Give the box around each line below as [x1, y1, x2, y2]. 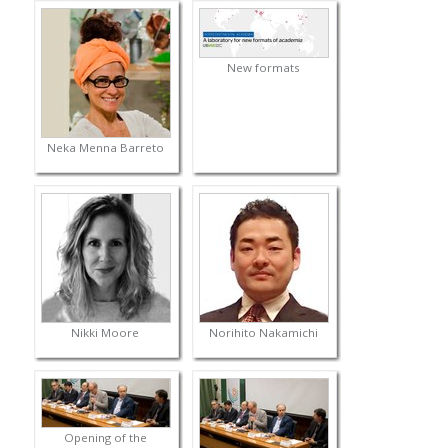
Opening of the [63, 430, 147, 446]
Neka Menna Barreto [46, 140, 164, 156]
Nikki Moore [71, 325, 140, 341]
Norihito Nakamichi [208, 325, 318, 341]
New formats [226, 60, 300, 76]
